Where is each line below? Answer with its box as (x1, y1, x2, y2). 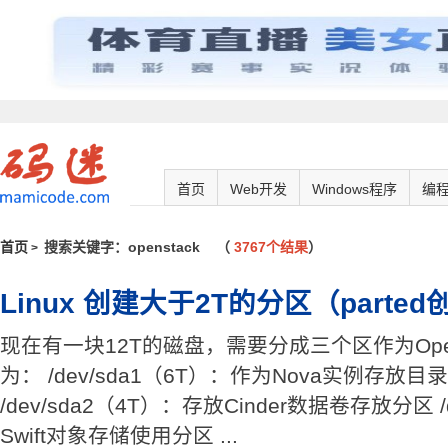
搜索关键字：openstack (44, 239, 204, 255)
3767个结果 (230, 239, 308, 255)
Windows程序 (312, 181, 397, 197)
